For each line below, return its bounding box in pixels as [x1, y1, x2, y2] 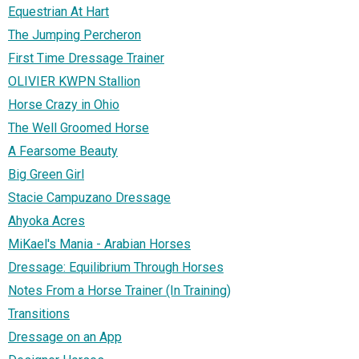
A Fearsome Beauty [8, 143, 118, 159]
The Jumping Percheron [8, 27, 141, 43]
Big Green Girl [8, 167, 84, 183]
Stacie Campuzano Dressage [8, 190, 171, 206]
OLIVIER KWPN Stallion [8, 74, 140, 90]
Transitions [8, 306, 70, 322]
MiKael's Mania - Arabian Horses [8, 236, 191, 252]
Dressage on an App [8, 329, 122, 345]
